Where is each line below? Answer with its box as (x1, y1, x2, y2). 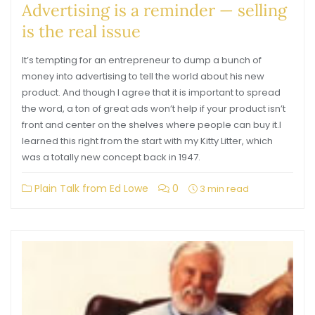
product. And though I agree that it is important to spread (22, 86, 281, 99)
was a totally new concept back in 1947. (22, 150, 200, 164)
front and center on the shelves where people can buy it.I (22, 118, 281, 131)
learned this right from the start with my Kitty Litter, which (22, 134, 273, 148)
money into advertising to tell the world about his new (22, 70, 264, 83)
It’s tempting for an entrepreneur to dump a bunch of (22, 53, 262, 67)
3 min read (198, 182, 249, 195)
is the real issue (22, 20, 141, 41)
